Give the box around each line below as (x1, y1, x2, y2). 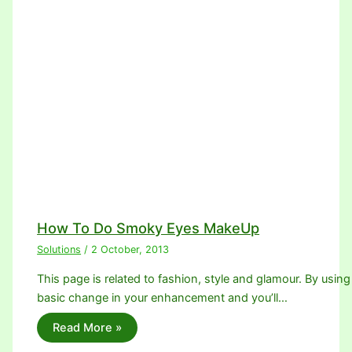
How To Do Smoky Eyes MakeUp (37, 219, 260, 237)
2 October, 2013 (91, 244, 170, 256)
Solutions (37, 244, 82, 256)
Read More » (53, 321, 123, 335)
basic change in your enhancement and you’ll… (37, 290, 288, 305)
